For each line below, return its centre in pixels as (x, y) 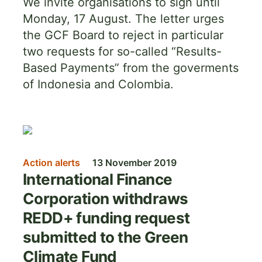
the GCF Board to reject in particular (123, 35)
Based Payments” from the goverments (131, 68)
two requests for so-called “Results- (122, 51)
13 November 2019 (135, 163)
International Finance (98, 179)
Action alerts (51, 163)
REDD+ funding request (106, 218)
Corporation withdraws (106, 199)
